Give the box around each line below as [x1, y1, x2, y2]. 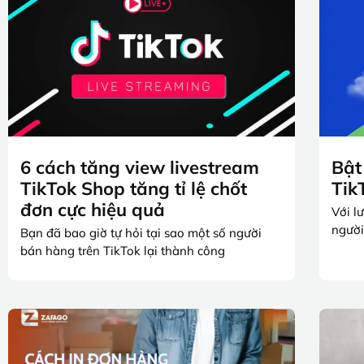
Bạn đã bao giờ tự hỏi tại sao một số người [20, 224, 262, 240]
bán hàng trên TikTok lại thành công [20, 242, 225, 258]
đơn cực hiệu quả [20, 197, 165, 221]
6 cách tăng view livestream [20, 155, 259, 179]
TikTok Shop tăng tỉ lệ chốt [20, 176, 247, 200]
